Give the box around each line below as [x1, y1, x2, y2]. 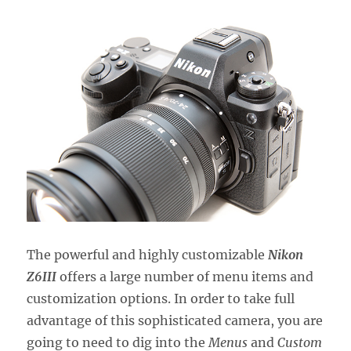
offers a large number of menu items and [56, 268, 314, 284]
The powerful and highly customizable [27, 246, 269, 262]
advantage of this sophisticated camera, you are [27, 312, 324, 328]
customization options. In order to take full [27, 290, 295, 306]
